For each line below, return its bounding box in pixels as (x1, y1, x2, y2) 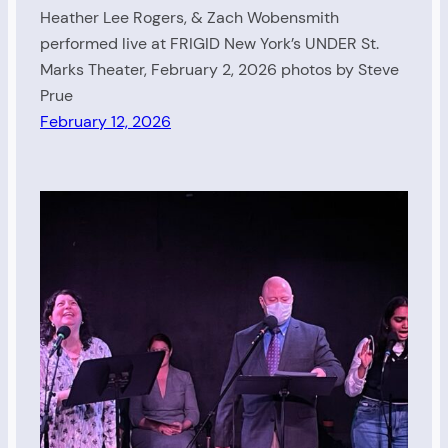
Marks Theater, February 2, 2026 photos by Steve (40, 59, 399, 81)
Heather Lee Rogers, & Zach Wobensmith (40, 7, 339, 29)
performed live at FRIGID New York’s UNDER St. (40, 33, 379, 55)
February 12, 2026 (40, 111, 171, 133)
